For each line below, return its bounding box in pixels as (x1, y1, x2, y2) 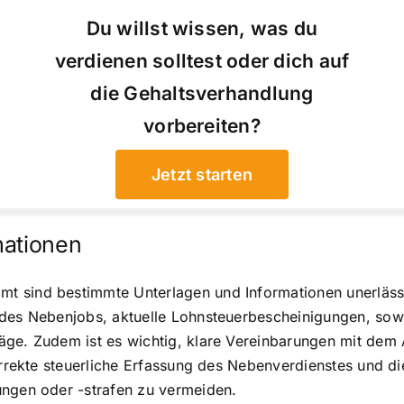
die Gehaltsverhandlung (90, 81, 314, 105)
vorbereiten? (143, 114, 261, 137)
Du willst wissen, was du (86, 16, 318, 40)
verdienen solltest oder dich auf (54, 49, 350, 72)
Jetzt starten (151, 164, 253, 184)
